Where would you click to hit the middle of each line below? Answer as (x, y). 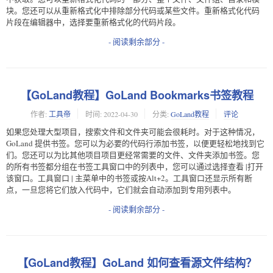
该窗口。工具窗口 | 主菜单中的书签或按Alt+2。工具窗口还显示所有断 (129, 178)
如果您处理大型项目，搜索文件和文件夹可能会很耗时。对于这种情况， (133, 131)
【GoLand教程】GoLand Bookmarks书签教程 (136, 95)
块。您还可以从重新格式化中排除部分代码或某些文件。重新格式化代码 (133, 10)
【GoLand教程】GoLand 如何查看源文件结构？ (136, 263)
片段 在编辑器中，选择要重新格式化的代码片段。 (93, 22)
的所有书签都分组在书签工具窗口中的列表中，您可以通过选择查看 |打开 (135, 166)
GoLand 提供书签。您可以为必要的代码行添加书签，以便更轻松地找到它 (135, 143)
